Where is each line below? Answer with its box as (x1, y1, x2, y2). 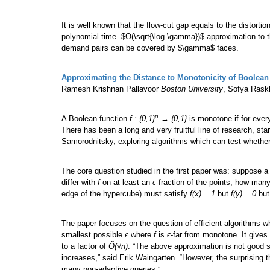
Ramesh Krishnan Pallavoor (61, 84, 161, 94)
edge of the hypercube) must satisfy (61, 189, 190, 199)
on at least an (100, 178, 152, 187)
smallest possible (61, 230, 125, 240)
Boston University (161, 84, 223, 94)
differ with (61, 178, 98, 187)
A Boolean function (61, 114, 130, 124)
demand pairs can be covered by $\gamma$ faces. (61, 43, 239, 53)
